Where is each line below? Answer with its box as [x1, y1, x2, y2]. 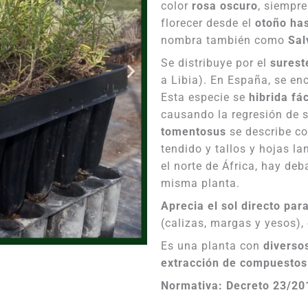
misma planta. [161, 177, 240, 190]
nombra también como [161, 34, 288, 47]
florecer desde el [161, 16, 255, 30]
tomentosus [161, 125, 226, 138]
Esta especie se [161, 91, 249, 104]
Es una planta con [161, 239, 263, 252]
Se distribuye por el [161, 56, 270, 69]
